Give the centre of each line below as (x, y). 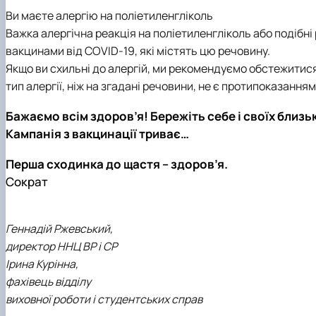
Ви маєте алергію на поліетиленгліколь (109, 15)
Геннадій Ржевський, (59, 228)
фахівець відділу (48, 281)
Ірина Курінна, (42, 263)
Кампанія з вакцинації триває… (97, 134)
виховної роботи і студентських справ (104, 299)
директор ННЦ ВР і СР (61, 246)
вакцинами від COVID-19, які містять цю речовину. (138, 50)
